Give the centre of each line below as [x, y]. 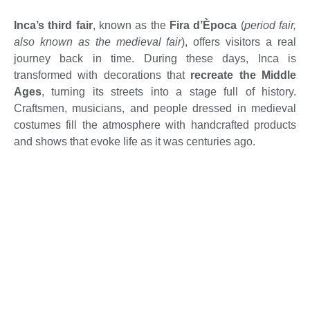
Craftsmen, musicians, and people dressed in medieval [155, 109]
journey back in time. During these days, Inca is [155, 59]
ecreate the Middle [246, 75]
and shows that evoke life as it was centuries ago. [135, 142]
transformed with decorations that [102, 75]
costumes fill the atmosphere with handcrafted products [155, 125]
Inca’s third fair [53, 26]
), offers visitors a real [239, 42]
